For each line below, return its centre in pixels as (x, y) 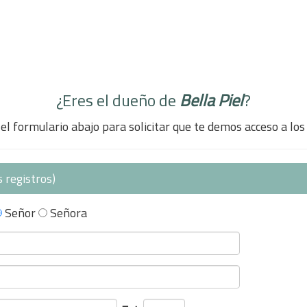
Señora (69, 213)
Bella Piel (211, 100)
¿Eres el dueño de (118, 100)
